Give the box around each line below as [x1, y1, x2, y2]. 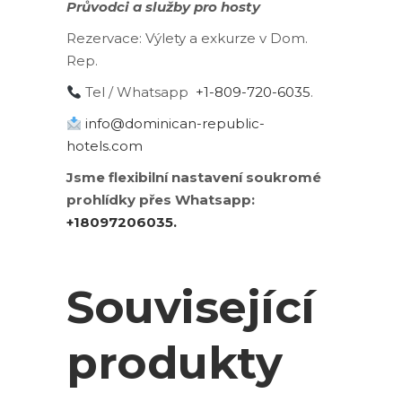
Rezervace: [66, 30, 142, 47]
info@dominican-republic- [85, 115, 266, 132]
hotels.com [66, 137, 143, 154]
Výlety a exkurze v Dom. [142, 30, 308, 47]
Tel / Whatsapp [82, 83, 197, 100]
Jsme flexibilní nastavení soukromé [66, 169, 321, 186]
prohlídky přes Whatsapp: [66, 191, 255, 208]
